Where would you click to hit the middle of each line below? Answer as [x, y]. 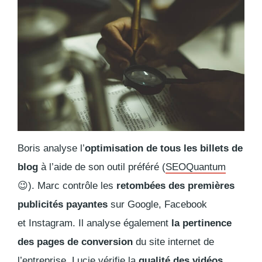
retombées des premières [174, 186]
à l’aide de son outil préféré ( [102, 167]
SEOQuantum [196, 167]
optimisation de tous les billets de [164, 149]
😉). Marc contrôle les [65, 186]
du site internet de [173, 242]
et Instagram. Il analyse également [94, 223]
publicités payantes [63, 205]
